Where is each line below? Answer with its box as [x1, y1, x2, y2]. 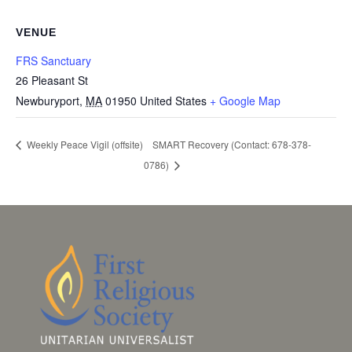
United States [140, 93, 207, 108]
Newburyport [16, 93, 79, 108]
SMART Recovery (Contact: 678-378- [152, 137, 312, 151]
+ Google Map [210, 93, 280, 108]
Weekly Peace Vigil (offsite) [24, 137, 143, 152]
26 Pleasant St [16, 72, 88, 88]
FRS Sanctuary [16, 53, 91, 68]
